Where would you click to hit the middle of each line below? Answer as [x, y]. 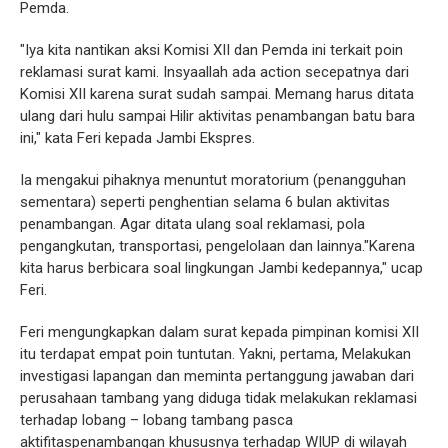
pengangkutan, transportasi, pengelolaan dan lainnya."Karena [217, 246]
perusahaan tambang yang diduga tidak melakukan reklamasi [218, 398]
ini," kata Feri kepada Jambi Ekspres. [137, 138]
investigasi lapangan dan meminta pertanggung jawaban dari [217, 376]
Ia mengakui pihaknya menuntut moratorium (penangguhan [213, 180]
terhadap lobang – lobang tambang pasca [156, 420]
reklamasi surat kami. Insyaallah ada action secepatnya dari [214, 72]
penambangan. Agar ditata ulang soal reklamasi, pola [192, 224]
